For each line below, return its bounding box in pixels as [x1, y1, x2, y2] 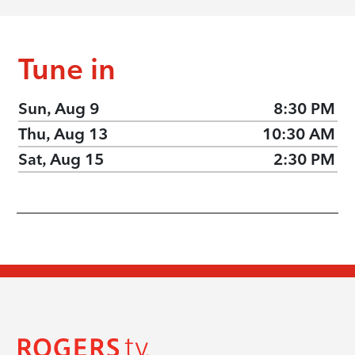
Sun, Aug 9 [17, 99, 99, 118]
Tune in [17, 51, 116, 86]
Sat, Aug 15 [17, 150, 104, 169]
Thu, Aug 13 [17, 124, 108, 143]
